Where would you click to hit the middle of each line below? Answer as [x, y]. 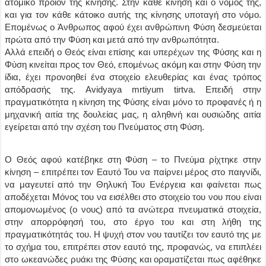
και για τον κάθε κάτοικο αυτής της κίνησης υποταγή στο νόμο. [133, 15]
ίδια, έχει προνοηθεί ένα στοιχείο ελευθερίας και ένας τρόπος [133, 77]
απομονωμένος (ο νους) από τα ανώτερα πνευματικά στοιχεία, [133, 209]
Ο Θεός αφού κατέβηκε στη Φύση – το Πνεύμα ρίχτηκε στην [133, 159]
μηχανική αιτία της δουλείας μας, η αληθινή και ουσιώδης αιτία [133, 114]
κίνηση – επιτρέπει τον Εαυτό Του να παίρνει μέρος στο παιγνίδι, [133, 172]
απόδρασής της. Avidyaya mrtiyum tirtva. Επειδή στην [133, 89]
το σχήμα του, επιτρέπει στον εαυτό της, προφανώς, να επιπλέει [133, 247]
